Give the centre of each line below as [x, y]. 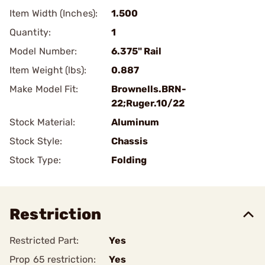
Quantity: [30, 32]
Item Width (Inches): [54, 13]
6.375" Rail [136, 51]
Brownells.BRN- [149, 89]
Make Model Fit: [44, 89]
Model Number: [43, 51]
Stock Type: [35, 160]
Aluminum [135, 122]
